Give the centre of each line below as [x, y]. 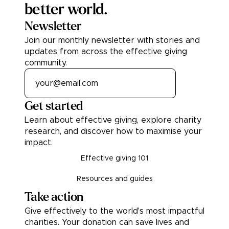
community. [46, 63]
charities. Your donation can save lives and [107, 223]
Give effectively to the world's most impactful [114, 211]
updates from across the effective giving [106, 52]
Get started [54, 106]
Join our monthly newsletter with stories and [112, 41]
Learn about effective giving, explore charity [113, 120]
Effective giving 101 [114, 159]
